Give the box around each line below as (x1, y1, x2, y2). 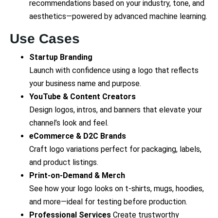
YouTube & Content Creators (29, 91, 136, 101)
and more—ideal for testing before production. (29, 197, 187, 206)
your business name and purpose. (29, 78, 141, 88)
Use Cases (10, 31, 80, 46)
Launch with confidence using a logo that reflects (29, 65, 199, 75)
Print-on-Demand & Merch (29, 170, 125, 180)
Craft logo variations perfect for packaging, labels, (29, 144, 201, 154)
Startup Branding (29, 52, 92, 62)
